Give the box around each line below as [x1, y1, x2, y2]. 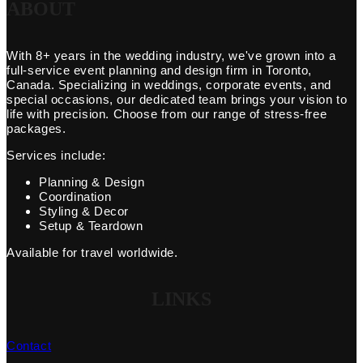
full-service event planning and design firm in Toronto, [6, 63, 313, 77]
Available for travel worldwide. [6, 246, 178, 259]
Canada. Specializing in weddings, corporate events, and [6, 78, 332, 92]
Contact [6, 338, 52, 352]
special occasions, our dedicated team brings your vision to [6, 92, 348, 106]
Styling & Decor [39, 204, 129, 218]
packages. [6, 122, 66, 135]
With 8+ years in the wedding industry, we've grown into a [6, 49, 336, 62]
